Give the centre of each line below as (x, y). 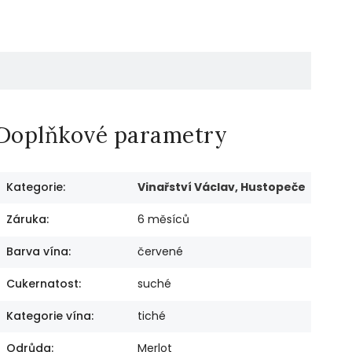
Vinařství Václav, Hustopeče (221, 187)
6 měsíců (163, 220)
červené (160, 252)
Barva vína (37, 252)
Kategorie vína (48, 316)
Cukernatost (42, 284)
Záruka (26, 220)
